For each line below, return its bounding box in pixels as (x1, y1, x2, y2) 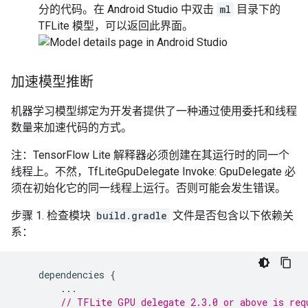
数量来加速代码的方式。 (11, 121, 132, 134)
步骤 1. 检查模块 (11, 209, 93, 222)
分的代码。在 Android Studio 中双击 (38, 3, 217, 16)
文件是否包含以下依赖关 (170, 209, 294, 222)
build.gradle (96, 209, 167, 222)
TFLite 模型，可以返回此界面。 (38, 19, 193, 32)
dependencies (38, 268, 104, 281)
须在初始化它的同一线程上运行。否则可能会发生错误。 (11, 181, 286, 195)
